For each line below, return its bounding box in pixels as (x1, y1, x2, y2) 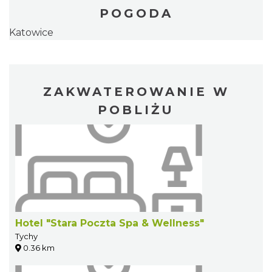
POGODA (99, 6, 173, 21)
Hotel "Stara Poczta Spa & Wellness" (15, 217, 204, 229)
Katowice (9, 27, 53, 39)
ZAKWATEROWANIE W (42, 84, 229, 100)
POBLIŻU (98, 103, 174, 118)
